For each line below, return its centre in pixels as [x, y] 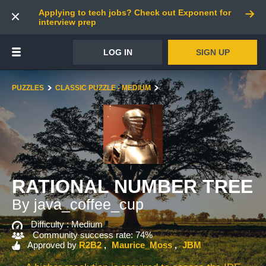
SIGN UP [213, 52]
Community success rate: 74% [93, 235]
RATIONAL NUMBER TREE [132, 186]
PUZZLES [28, 88]
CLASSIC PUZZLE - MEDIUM [103, 88]
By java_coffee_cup [78, 204]
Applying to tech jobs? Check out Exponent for [135, 12]
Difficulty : [51, 224]
